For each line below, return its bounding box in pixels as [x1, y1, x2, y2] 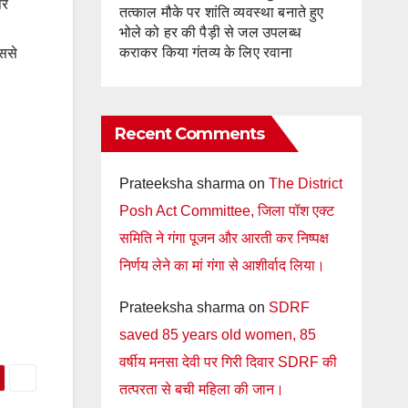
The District [268, 176, 342, 191]
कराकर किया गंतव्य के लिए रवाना [118, 45, 293, 60]
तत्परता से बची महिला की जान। [118, 382, 284, 397]
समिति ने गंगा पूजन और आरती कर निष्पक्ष [118, 230, 329, 246]
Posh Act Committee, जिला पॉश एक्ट [118, 203, 334, 219]
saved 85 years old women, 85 [118, 327, 316, 342]
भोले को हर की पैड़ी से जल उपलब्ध [118, 25, 301, 40]
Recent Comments [114, 124, 264, 144]
